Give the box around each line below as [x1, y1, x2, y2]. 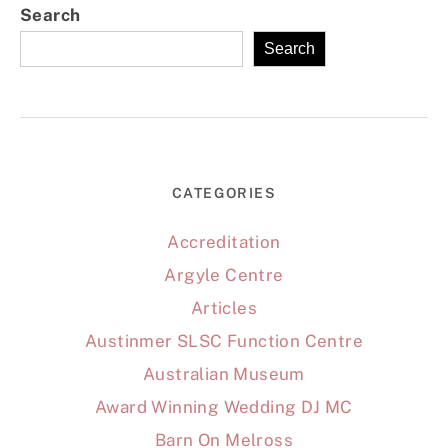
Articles [190, 298, 258, 319]
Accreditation [167, 232, 281, 253]
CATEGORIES [171, 185, 277, 202]
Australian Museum [143, 364, 305, 385]
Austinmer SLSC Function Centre [85, 331, 363, 352]
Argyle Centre [164, 265, 284, 286]
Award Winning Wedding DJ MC [95, 397, 353, 418]
